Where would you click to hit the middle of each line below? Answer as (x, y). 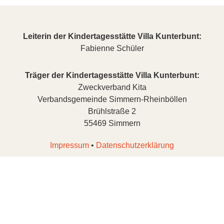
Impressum (69, 145)
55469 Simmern (112, 123)
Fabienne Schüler (112, 48)
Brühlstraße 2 (112, 111)
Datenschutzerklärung (135, 145)
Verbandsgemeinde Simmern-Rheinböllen (112, 99)
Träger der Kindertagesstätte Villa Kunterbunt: (112, 75)
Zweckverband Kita (112, 87)
